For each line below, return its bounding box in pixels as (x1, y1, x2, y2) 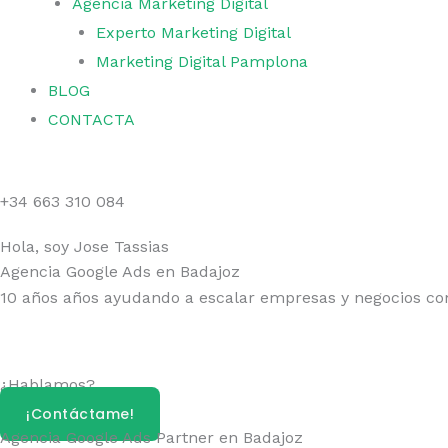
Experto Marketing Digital (96, 23, 291, 42)
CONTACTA (48, 110, 135, 129)
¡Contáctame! (26, 404, 134, 424)
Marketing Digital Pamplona (96, 52, 308, 71)
